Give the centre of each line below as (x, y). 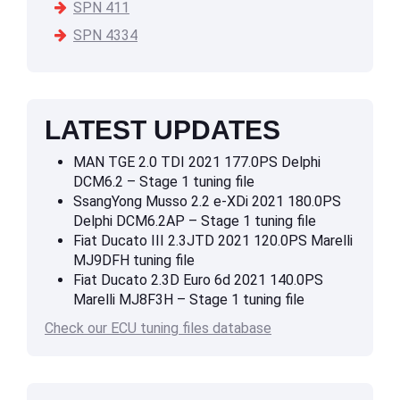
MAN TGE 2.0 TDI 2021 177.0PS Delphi (197, 162)
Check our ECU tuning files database (158, 329)
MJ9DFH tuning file (134, 261)
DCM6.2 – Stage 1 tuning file (164, 182)
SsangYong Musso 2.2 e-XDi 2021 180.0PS (207, 202)
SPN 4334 (105, 36)
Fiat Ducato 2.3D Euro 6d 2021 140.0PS (198, 280)
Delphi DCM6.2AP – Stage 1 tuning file (195, 221)
